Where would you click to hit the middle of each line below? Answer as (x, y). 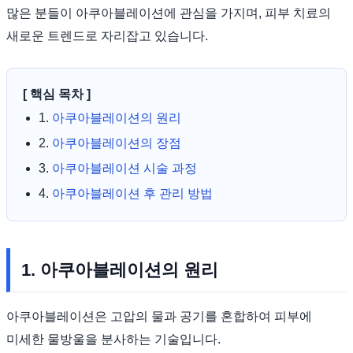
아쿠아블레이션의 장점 (117, 143)
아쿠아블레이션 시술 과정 (124, 168)
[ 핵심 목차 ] (57, 94)
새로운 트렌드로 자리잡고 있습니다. (107, 35)
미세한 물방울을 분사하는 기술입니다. (113, 339)
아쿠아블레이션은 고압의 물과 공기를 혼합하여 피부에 (159, 316)
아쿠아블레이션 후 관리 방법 (132, 193)
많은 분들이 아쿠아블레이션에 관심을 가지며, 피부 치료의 (169, 13)
